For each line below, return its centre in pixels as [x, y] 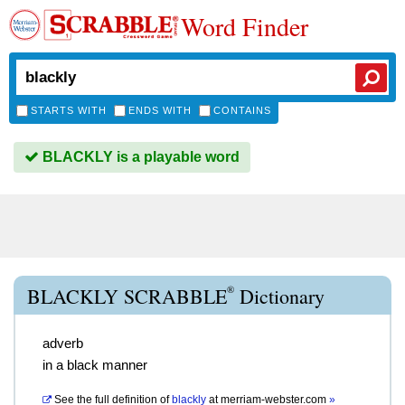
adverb [63, 343]
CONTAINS [242, 110]
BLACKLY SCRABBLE [127, 296]
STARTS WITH [69, 110]
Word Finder [245, 26]
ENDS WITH [160, 110]
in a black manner [95, 365]
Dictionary [279, 296]
